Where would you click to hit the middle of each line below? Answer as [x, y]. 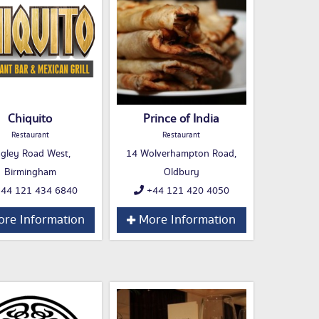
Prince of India [181, 119]
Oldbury [181, 173]
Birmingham [30, 173]
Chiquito [30, 119]
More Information [185, 220]
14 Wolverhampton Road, [181, 154]
